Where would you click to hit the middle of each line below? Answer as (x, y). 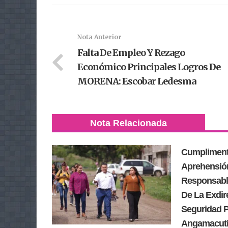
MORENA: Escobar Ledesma (137, 81)
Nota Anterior (99, 37)
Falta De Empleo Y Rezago (131, 53)
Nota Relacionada (129, 123)
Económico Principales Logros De (149, 67)
